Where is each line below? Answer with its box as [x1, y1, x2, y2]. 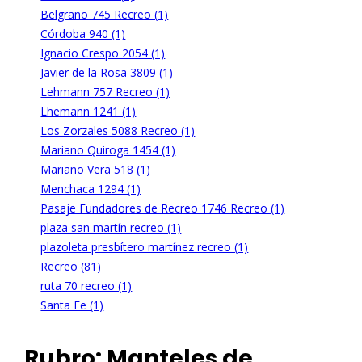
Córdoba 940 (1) [40, 25, 126, 41]
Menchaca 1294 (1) [40, 180, 141, 196]
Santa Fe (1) [40, 297, 104, 313]
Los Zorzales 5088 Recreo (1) [40, 122, 196, 138]
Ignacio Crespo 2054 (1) [40, 44, 166, 61]
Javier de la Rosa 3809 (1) [40, 64, 174, 80]
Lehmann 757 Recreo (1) [40, 83, 170, 99]
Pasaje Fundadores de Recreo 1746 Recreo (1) [40, 200, 285, 216]
